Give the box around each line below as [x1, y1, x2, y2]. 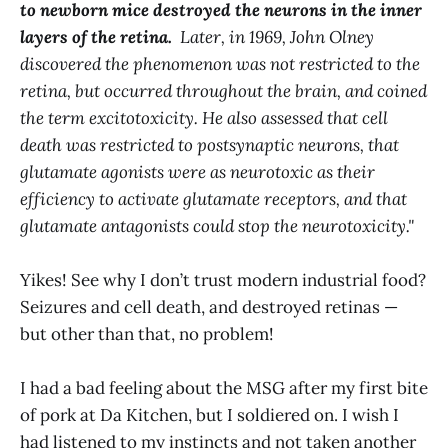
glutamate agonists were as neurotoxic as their [20, 160, 375, 183]
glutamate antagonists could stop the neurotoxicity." [20, 214, 414, 237]
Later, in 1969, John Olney [172, 25, 374, 48]
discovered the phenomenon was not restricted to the [20, 52, 420, 75]
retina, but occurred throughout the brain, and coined [20, 79, 427, 102]
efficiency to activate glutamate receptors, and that [20, 187, 407, 210]
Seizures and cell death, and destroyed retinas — [20, 295, 398, 318]
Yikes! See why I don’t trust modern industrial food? [20, 268, 426, 291]
